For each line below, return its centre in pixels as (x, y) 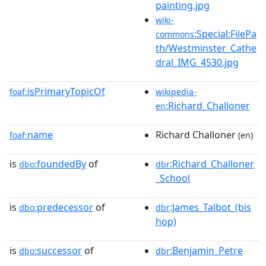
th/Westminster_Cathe (206, 48)
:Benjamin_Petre (206, 250)
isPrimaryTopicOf (66, 91)
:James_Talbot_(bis (210, 207)
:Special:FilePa (225, 34)
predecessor (65, 207)
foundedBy (61, 164)
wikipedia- (176, 91)
